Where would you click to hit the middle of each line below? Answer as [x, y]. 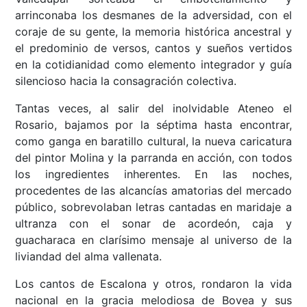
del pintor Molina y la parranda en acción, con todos [153, 158]
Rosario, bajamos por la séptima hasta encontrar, [153, 125]
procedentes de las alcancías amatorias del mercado [153, 191]
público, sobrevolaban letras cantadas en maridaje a [153, 207]
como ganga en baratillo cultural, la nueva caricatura [153, 142]
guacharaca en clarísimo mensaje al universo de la [153, 240]
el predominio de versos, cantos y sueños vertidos [153, 48]
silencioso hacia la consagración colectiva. [126, 81]
